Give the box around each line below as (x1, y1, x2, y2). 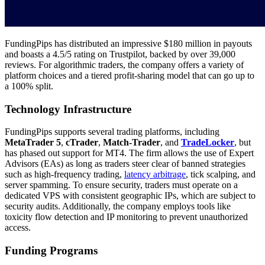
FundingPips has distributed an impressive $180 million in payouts (5, 38, 252, 49)
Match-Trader (103, 137, 160, 148)
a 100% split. (5, 80, 53, 91)
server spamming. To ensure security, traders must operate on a (5, 180, 238, 190)
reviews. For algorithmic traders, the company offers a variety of (5, 59, 244, 70)
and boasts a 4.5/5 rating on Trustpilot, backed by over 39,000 (5, 49, 235, 59)
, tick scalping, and (186, 169, 256, 180)
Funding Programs (5, 244, 98, 257)
